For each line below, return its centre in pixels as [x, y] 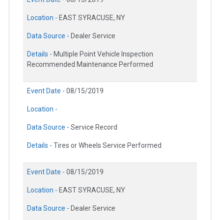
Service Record [94, 127]
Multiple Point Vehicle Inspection [103, 54]
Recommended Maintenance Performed [90, 64]
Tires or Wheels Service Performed [108, 145]
